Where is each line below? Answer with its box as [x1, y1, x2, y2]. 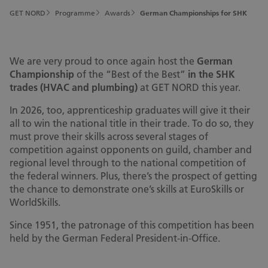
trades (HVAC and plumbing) [10, 81, 138, 94]
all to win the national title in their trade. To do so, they [10, 117, 254, 130]
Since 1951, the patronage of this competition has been [10, 218, 254, 232]
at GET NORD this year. [138, 81, 243, 94]
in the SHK [185, 68, 235, 81]
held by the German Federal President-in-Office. [10, 232, 220, 245]
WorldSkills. [10, 196, 60, 209]
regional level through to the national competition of [10, 156, 246, 169]
